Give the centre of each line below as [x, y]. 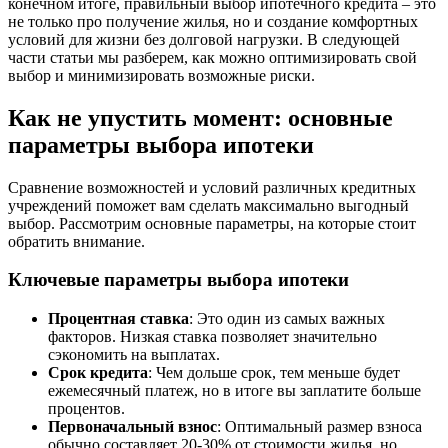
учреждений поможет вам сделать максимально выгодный [208, 205]
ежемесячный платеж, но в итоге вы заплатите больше [234, 390]
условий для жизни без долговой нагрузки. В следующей [204, 39]
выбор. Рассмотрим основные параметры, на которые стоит [212, 223]
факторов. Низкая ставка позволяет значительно [212, 336]
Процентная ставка [118, 318]
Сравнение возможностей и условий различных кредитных [212, 187]
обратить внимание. [76, 241]
